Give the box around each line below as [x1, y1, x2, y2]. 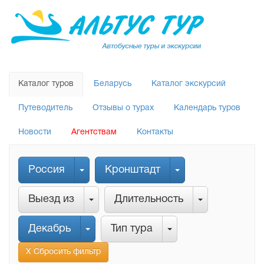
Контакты [137, 128, 173, 136]
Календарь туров [174, 104, 240, 112]
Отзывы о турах [93, 104, 154, 112]
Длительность [114, 194, 183, 204]
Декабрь [28, 224, 71, 234]
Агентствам [71, 128, 117, 136]
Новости [18, 128, 51, 136]
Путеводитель [18, 104, 72, 112]
